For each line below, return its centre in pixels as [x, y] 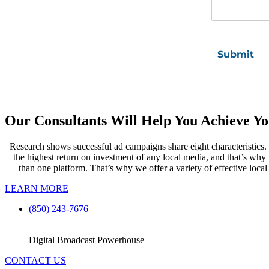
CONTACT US [35, 260]
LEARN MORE [37, 188]
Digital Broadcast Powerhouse [86, 240]
